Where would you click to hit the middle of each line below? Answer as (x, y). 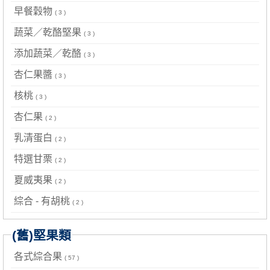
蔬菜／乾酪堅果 (49, 33)
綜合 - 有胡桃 (43, 201)
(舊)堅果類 (42, 236)
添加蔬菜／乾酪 (49, 54)
